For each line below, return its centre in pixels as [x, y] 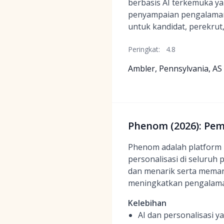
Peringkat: [144, 49]
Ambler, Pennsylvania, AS [175, 68]
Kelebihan [147, 203]
